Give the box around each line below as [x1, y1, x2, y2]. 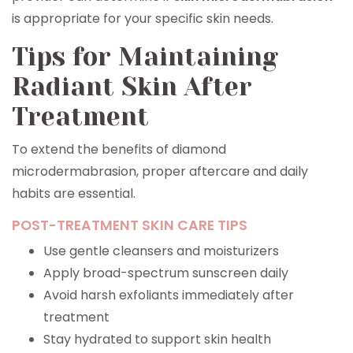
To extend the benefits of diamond [12, 140, 226, 158]
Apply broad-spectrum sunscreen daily [43, 264, 288, 282]
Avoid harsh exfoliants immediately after [43, 286, 294, 304]
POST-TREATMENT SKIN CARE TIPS [12, 216, 247, 235]
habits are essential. [12, 184, 136, 203]
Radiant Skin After [12, 72, 252, 102]
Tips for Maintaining [12, 43, 278, 72]
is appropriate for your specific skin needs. [12, 9, 273, 28]
